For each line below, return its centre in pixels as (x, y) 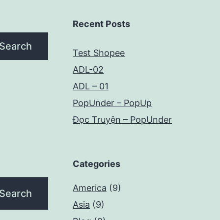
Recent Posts (101, 24)
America (90, 188)
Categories (96, 164)
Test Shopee (99, 53)
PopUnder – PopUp (112, 103)
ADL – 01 (91, 86)
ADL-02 (88, 70)
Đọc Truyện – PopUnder (122, 120)
